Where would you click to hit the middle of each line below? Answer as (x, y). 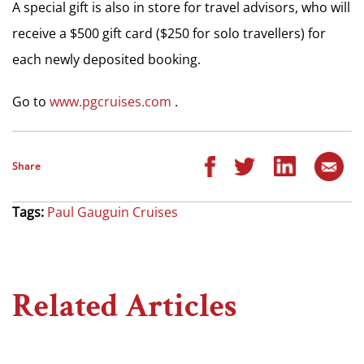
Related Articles (124, 306)
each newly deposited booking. (106, 59)
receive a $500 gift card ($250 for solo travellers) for (169, 33)
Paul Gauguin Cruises (113, 212)
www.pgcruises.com (110, 101)
